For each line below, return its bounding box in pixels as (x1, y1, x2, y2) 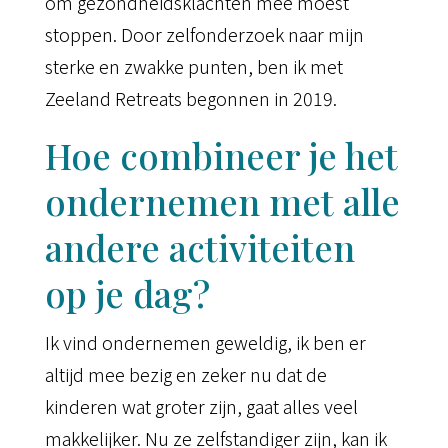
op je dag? (44, 269, 210, 318)
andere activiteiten (44, 223, 355, 272)
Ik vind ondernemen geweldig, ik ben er (44, 329, 366, 356)
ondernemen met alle (44, 177, 400, 226)
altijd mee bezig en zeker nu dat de (44, 361, 327, 388)
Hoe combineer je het (44, 131, 398, 180)
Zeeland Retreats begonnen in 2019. (44, 85, 337, 112)
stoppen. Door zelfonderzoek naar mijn (44, 21, 364, 48)
